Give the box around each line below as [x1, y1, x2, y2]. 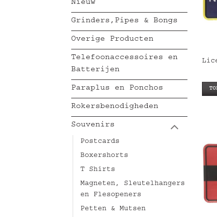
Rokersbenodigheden [71, 103, 158, 111]
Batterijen [71, 66, 120, 74]
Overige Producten [71, 35, 154, 44]
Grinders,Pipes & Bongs [71, 17, 178, 25]
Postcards [80, 139, 120, 146]
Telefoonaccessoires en [71, 54, 178, 62]
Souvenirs [71, 122, 115, 130]
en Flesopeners [80, 192, 141, 199]
